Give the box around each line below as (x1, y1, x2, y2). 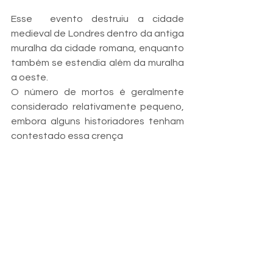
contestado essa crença (11, 131, 123, 141)
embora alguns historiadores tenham (11, 116, 184, 127)
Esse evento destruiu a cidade (11, 14, 184, 24)
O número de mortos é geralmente (11, 87, 184, 97)
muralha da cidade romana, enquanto (11, 43, 184, 54)
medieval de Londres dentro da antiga (11, 29, 184, 39)
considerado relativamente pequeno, (11, 102, 184, 112)
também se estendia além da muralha (11, 58, 184, 68)
